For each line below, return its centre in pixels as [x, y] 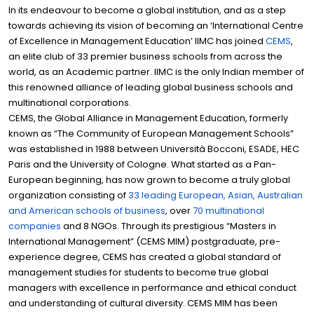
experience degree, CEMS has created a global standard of [145, 257]
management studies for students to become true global [138, 273]
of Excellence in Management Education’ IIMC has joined [137, 41]
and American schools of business [87, 211]
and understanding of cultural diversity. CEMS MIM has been [143, 303]
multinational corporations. [70, 103]
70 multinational [228, 211]
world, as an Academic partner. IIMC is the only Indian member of [156, 72]
